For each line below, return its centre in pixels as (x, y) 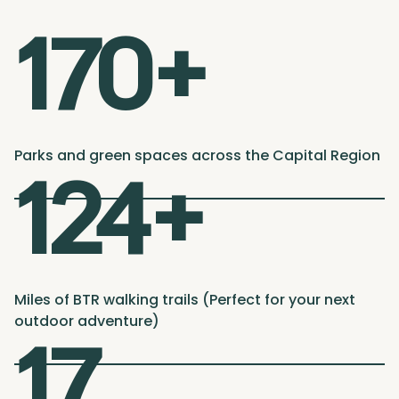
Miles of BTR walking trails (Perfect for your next (185, 300)
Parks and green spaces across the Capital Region (197, 156)
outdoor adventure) (87, 322)
